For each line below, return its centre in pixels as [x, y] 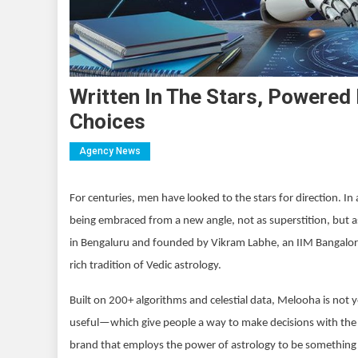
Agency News [110, 151]
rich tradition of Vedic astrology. [145, 266]
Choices [107, 122]
